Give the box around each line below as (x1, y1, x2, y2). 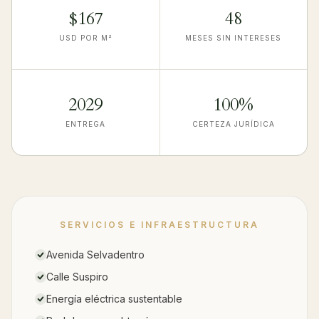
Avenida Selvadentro (46, 248, 145, 261)
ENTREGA (66, 119, 106, 128)
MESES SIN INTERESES (185, 33, 282, 42)
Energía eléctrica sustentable (46, 292, 182, 305)
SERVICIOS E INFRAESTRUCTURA (60, 219, 259, 230)
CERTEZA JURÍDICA (192, 119, 275, 128)
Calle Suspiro (46, 270, 108, 283)
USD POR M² (58, 33, 113, 42)
